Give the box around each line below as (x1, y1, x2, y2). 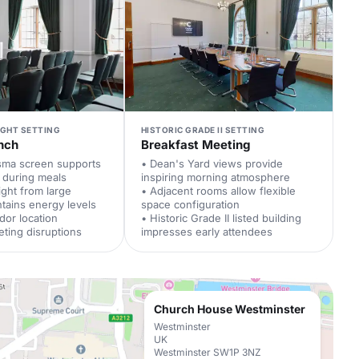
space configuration (140, 198, 240, 211)
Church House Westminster (154, 302, 305, 316)
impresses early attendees (140, 225, 272, 238)
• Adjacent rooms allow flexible (140, 184, 296, 197)
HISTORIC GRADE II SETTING (140, 125, 265, 135)
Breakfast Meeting (140, 137, 250, 152)
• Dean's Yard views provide (140, 157, 283, 170)
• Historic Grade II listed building (140, 212, 301, 224)
